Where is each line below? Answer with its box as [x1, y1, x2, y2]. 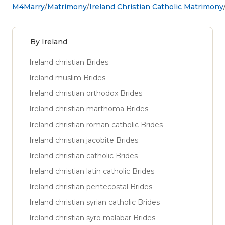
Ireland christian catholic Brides [29, 151, 138, 160]
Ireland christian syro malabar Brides [29, 213, 155, 222]
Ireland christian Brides [29, 57, 108, 67]
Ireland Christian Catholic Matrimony [89, 2, 223, 11]
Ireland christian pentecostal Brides [29, 182, 152, 191]
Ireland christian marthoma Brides [29, 104, 148, 114]
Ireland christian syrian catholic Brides [29, 197, 160, 207]
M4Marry [12, 2, 45, 11]
